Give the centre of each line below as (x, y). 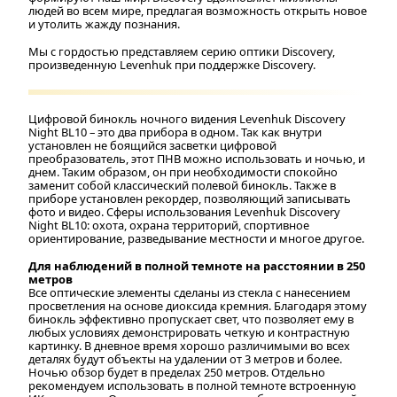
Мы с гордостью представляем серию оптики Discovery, (182, 51)
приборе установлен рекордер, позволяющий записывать (190, 198)
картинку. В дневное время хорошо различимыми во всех (189, 345)
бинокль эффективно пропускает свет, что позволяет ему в (191, 319)
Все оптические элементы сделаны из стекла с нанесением (190, 292)
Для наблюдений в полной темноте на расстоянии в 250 (197, 265)
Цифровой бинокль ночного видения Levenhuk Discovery (187, 118)
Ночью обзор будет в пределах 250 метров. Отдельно (177, 372)
